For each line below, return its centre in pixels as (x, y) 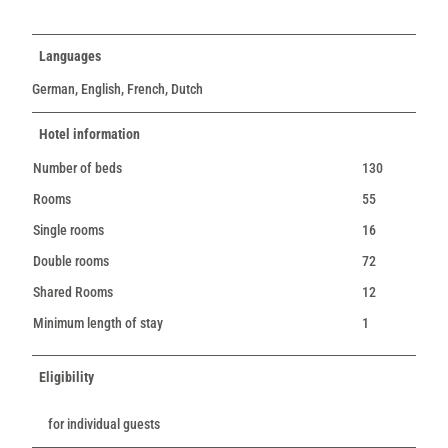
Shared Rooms (73, 292)
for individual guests (104, 424)
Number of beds (77, 168)
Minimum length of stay (98, 323)
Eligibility (66, 377)
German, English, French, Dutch (117, 89)
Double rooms (71, 261)
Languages (70, 56)
